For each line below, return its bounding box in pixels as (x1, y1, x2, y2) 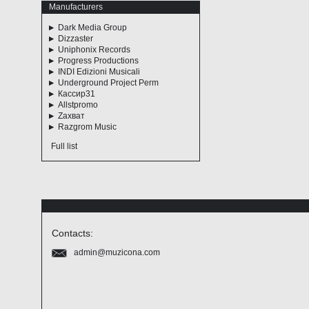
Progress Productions (57, 56, 139, 66)
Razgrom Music (57, 122, 117, 132)
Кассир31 (57, 89, 95, 99)
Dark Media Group (57, 23, 127, 32)
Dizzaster (57, 34, 93, 43)
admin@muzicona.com (73, 248, 160, 257)
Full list (50, 141, 77, 151)
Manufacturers (48, 2, 103, 12)
